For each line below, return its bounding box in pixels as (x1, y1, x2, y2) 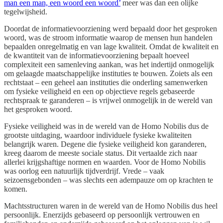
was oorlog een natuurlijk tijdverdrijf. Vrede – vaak (4, 166, 164, 175)
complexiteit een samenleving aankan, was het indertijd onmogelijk (4, 60, 214, 69)
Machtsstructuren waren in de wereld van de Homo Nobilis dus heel (4, 201, 218, 210)
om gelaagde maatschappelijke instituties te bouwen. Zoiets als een (4, 69, 213, 78)
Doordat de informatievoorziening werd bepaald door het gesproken (4, 24, 217, 33)
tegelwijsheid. (4, 7, 47, 16)
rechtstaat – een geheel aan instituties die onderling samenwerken (4, 78, 208, 87)
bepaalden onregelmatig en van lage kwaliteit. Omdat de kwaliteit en (4, 42, 219, 51)
